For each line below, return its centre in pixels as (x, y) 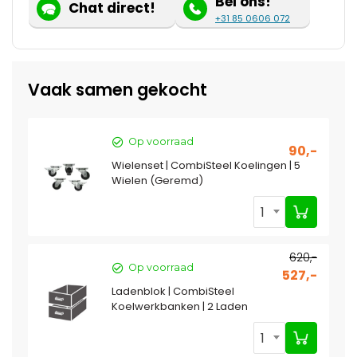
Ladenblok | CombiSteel (173, 292)
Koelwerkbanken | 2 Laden (180, 307)
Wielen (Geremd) (157, 181)
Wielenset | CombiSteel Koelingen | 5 (206, 166)
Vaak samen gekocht (118, 90)
